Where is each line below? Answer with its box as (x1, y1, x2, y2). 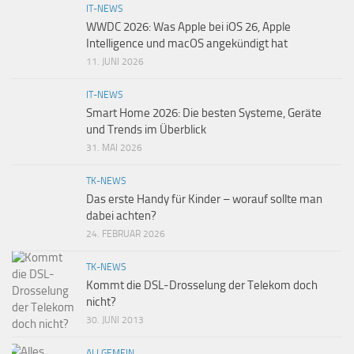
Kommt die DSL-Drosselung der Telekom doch (86, 278, 318, 292)
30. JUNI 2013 (86, 314, 144, 326)
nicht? (86, 295, 116, 309)
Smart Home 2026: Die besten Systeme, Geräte (86, 106, 322, 120)
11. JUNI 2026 (86, 56, 144, 67)
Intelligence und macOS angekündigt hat (86, 36, 288, 51)
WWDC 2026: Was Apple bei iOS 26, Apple (86, 20, 291, 34)
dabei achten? (86, 209, 156, 223)
